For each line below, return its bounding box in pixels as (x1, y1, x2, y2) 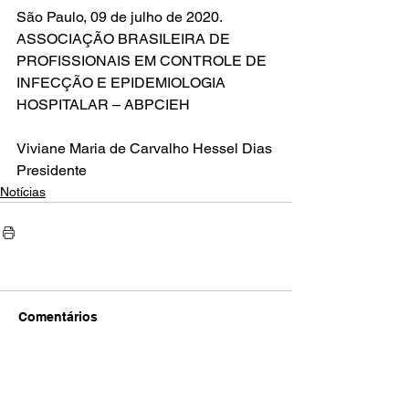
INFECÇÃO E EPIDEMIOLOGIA (16, 73, 229, 91)
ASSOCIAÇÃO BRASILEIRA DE (16, 29, 234, 47)
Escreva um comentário (34, 380, 171, 395)
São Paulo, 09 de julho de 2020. (16, 7, 223, 26)
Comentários (18, 309, 98, 324)
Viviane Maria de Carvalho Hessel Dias (16, 139, 272, 157)
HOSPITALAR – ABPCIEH (16, 95, 190, 113)
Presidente (16, 161, 90, 179)
